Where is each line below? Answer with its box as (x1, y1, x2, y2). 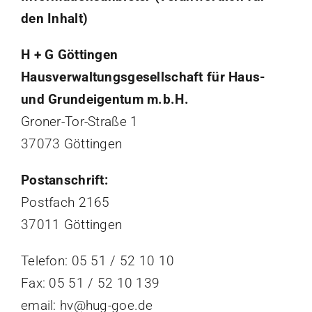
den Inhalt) (20, 10, 88, 27)
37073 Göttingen (20, 136, 123, 153)
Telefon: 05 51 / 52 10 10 (20, 253, 175, 270)
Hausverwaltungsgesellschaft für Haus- (20, 69, 265, 86)
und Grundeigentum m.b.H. (20, 91, 189, 108)
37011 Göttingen (20, 217, 123, 233)
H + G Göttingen (20, 47, 118, 63)
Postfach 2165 (20, 194, 110, 211)
